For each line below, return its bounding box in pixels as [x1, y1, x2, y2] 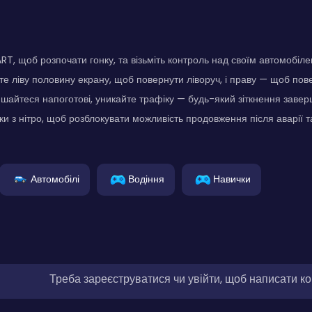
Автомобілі [31, 171, 79, 186]
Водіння [128, 171, 164, 186]
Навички [213, 171, 251, 186]
